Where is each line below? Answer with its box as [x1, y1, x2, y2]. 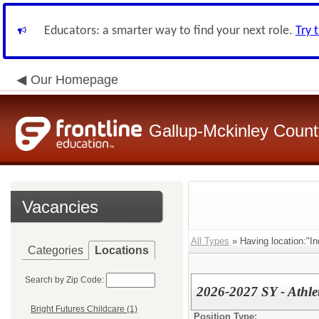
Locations [95, 244, 149, 256]
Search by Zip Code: [25, 275, 104, 285]
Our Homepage [31, 73, 118, 87]
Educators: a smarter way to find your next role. [44, 24, 296, 38]
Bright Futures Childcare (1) [31, 304, 137, 315]
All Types [191, 236, 229, 246]
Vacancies [22, 197, 98, 216]
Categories [28, 244, 83, 256]
